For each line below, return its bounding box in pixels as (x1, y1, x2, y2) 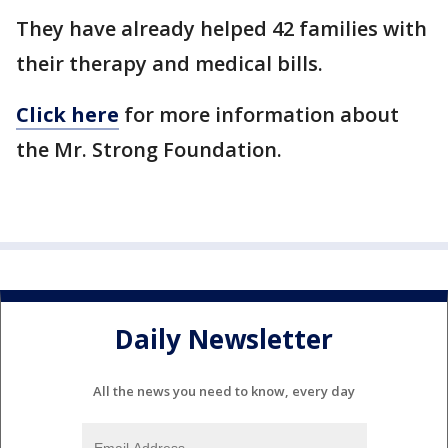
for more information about (119, 101, 399, 128)
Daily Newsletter (115, 321, 333, 358)
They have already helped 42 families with (16, 15, 427, 42)
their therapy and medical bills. (16, 50, 333, 77)
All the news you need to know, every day (93, 381, 355, 400)
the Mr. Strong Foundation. (16, 136, 282, 163)
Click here (16, 101, 119, 128)
